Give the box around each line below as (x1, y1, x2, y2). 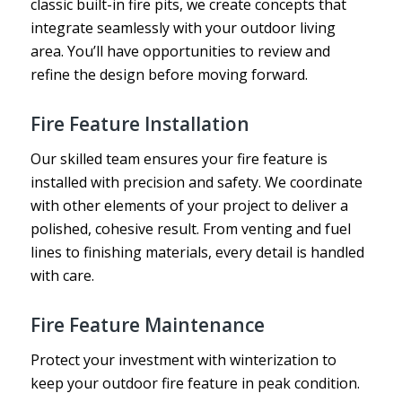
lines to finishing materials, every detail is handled (30, 241, 364, 262)
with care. (30, 265, 94, 285)
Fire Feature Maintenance (30, 312, 265, 338)
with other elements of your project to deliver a (30, 195, 348, 215)
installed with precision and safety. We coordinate (30, 171, 363, 192)
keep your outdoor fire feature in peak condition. (30, 372, 360, 393)
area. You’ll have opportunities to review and (30, 40, 330, 61)
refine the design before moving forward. (30, 64, 308, 84)
